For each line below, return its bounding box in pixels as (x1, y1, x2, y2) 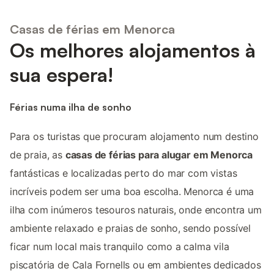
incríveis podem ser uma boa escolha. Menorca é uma (10, 185, 254, 198)
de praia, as (10, 149, 65, 161)
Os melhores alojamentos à (10, 37, 256, 62)
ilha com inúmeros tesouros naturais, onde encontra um (10, 204, 262, 217)
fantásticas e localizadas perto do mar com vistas (10, 167, 237, 180)
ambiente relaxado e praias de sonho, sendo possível (10, 222, 251, 235)
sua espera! (10, 62, 114, 87)
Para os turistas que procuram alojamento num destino (10, 130, 259, 143)
